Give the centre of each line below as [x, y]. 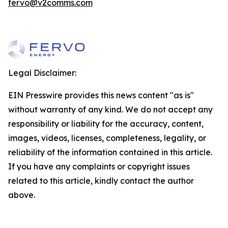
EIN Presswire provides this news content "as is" [101, 95]
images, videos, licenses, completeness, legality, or [107, 138]
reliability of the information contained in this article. [110, 152]
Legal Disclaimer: [42, 73]
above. [22, 195]
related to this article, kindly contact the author [101, 181]
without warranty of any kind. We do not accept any [110, 109]
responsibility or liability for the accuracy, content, [106, 124]
